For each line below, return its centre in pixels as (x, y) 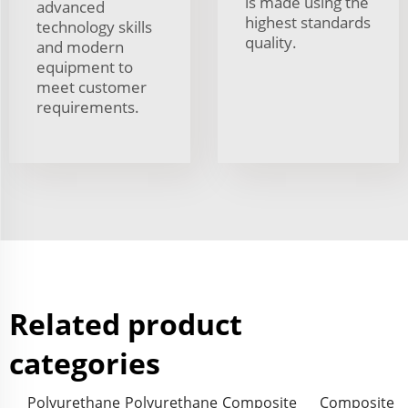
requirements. (88, 107)
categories (85, 362)
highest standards (308, 22)
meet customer (92, 87)
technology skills (94, 26)
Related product (126, 323)
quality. (271, 42)
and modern (80, 46)
